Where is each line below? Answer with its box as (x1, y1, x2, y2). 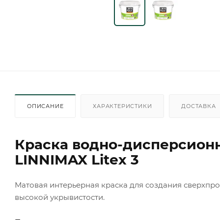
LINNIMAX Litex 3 (15, 151, 139, 168)
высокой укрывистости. (15, 192, 105, 202)
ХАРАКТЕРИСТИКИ (93, 102, 152, 110)
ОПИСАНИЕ (27, 102, 64, 110)
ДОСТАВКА (181, 102, 216, 110)
